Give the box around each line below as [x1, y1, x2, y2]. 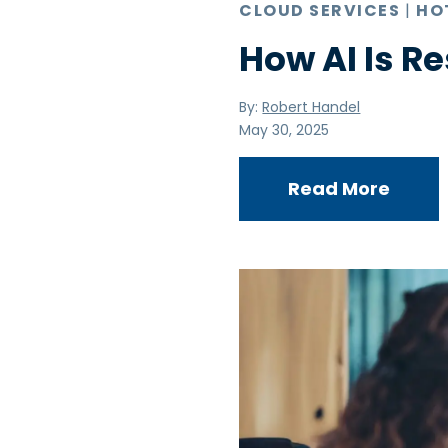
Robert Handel [262, 96, 361, 117]
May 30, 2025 [239, 119, 330, 140]
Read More [288, 175, 391, 201]
